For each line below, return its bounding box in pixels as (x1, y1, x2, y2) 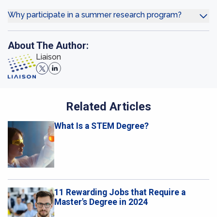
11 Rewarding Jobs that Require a (54, 187, 186, 197)
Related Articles (66, 100, 151, 113)
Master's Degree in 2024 (54, 197, 148, 207)
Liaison (36, 52, 61, 62)
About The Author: (8, 40, 89, 51)
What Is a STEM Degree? (54, 121, 149, 131)
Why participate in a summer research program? (8, 10, 182, 19)
